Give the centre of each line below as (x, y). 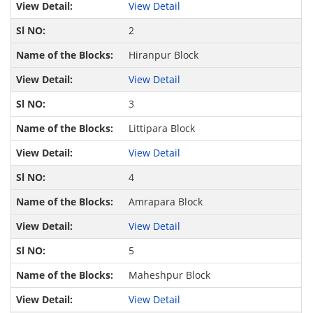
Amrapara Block (165, 202)
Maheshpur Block (169, 275)
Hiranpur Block (163, 55)
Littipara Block (161, 129)
